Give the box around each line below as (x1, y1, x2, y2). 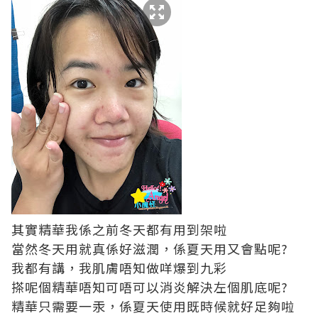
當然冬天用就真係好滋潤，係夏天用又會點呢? (11, 239, 288, 258)
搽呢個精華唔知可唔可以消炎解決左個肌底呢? (11, 278, 288, 296)
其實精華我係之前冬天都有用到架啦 (11, 220, 227, 238)
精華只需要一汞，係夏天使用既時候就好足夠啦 (11, 297, 295, 315)
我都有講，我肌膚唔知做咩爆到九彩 (11, 258, 227, 277)
